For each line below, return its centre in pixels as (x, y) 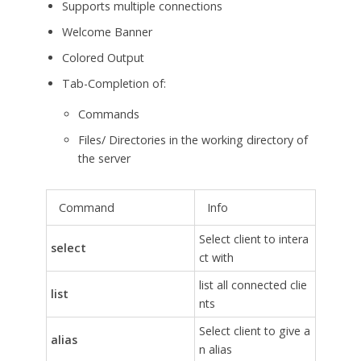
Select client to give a (254, 331)
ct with (216, 258)
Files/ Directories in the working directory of (193, 140)
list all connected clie (253, 285)
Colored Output (103, 58)
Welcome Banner (107, 32)
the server (104, 159)
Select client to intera (253, 239)
